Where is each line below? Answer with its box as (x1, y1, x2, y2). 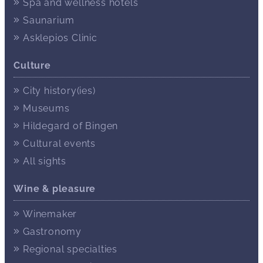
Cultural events (23, 137, 96, 149)
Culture (14, 59, 51, 71)
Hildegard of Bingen (23, 120, 119, 131)
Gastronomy (23, 225, 82, 237)
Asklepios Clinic (23, 32, 97, 43)
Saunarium (23, 14, 75, 26)
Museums (23, 102, 70, 114)
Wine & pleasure (14, 183, 96, 194)
